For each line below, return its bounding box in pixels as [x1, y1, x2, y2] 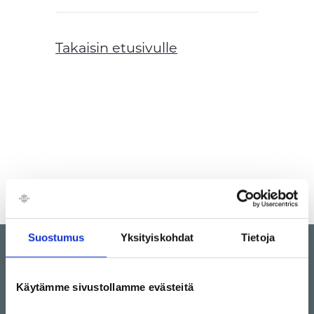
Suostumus [27, 231, 85, 243]
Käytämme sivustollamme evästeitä [16, 280, 193, 293]
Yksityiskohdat [120, 231, 194, 243]
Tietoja [241, 231, 275, 243]
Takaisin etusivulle [55, 39, 178, 57]
